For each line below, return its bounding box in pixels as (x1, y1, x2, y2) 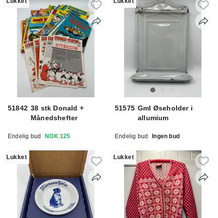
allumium (138, 113, 169, 122)
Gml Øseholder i (138, 104, 193, 112)
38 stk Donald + (31, 104, 84, 112)
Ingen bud (152, 132, 180, 140)
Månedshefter (31, 113, 78, 122)
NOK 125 (45, 132, 71, 140)
